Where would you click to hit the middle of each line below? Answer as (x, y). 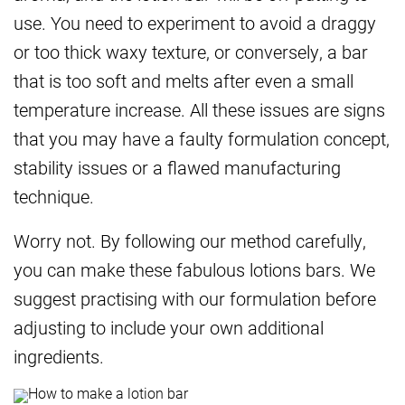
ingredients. (59, 357)
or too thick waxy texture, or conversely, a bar (191, 52)
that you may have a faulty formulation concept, (202, 139)
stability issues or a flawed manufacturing (177, 168)
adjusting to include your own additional (169, 328)
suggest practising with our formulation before (195, 299)
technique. (54, 197)
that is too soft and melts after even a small (184, 81)
